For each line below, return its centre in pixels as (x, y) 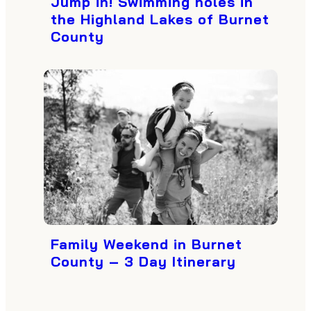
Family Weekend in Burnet (146, 244)
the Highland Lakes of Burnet (160, 19)
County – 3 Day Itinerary (143, 262)
